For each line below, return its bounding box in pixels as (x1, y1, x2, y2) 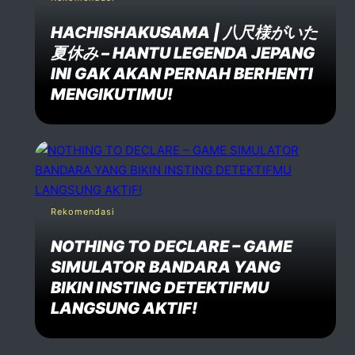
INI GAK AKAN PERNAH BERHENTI (51, 63, 313, 83)
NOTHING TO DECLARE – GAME (51, 236, 292, 256)
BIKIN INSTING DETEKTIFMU (51, 277, 269, 297)
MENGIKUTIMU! (51, 84, 173, 104)
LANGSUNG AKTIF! (51, 298, 197, 318)
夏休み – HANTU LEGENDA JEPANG (51, 43, 315, 63)
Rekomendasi (51, 205, 115, 217)
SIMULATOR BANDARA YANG (51, 257, 281, 277)
